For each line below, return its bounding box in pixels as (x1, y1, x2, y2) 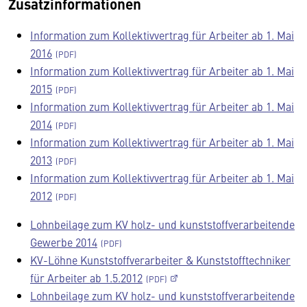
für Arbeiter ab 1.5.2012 (30, 270, 143, 285)
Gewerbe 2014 (30, 234, 97, 249)
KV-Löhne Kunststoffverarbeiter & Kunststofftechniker (30, 252, 291, 267)
